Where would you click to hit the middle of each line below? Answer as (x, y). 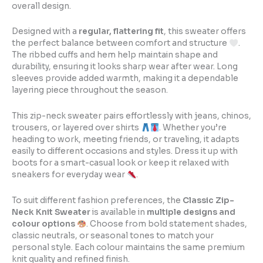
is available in (119, 213)
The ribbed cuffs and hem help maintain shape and (115, 55)
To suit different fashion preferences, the (97, 201)
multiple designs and (191, 213)
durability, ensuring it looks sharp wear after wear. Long (125, 67)
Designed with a (45, 32)
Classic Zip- (208, 201)
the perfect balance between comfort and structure (120, 43)
